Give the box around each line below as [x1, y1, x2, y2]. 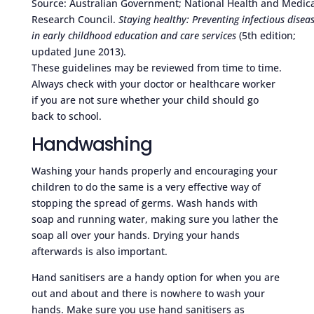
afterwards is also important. [31, 244, 168, 258]
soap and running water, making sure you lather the [31, 212, 278, 226]
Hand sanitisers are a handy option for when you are [31, 270, 280, 284]
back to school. [31, 109, 102, 123]
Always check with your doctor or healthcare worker [31, 76, 275, 90]
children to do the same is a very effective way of [31, 179, 261, 193]
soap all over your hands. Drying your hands [31, 228, 240, 242]
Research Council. [31, 12, 118, 26]
